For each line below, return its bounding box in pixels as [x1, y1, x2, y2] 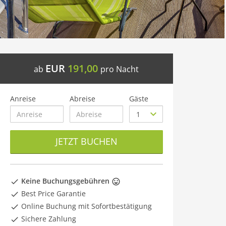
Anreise [10, 94, 36, 103]
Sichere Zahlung [19, 214, 76, 223]
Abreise [70, 94, 96, 103]
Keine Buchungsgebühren [21, 176, 109, 186]
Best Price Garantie [19, 189, 86, 198]
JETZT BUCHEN [55, 135, 118, 147]
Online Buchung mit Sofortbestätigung [19, 201, 152, 211]
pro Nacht [100, 64, 139, 75]
